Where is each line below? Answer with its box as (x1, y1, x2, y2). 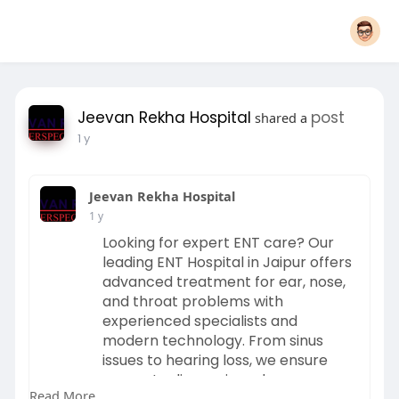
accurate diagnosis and (102, 370, 265, 390)
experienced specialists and (102, 311, 297, 331)
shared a (254, 109, 307, 126)
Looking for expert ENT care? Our (102, 232, 334, 253)
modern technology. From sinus (102, 330, 323, 351)
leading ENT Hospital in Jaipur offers (102, 252, 352, 273)
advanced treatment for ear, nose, (102, 272, 346, 292)
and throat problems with (102, 291, 283, 312)
